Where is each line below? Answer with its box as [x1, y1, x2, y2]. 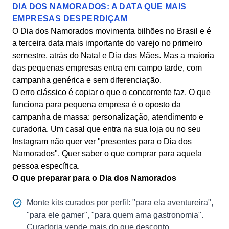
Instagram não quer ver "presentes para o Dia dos [12, 137, 192, 146]
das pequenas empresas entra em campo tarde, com [12, 63, 202, 72]
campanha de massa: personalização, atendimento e [12, 112, 203, 121]
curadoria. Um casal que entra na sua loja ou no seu [12, 125, 201, 133]
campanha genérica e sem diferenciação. [12, 76, 162, 84]
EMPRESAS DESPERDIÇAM [12, 14, 127, 23]
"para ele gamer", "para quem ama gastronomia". [27, 211, 203, 219]
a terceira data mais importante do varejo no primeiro [12, 39, 202, 48]
